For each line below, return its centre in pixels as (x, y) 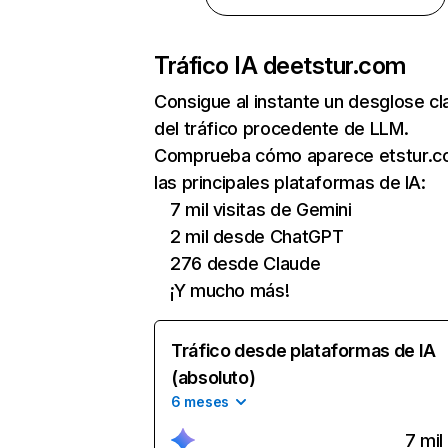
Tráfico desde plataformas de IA (303, 350)
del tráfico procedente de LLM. (281, 128)
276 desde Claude (245, 263)
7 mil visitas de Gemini (261, 209)
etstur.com (347, 65)
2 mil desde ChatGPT (257, 236)
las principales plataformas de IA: (290, 182)
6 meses (200, 401)
